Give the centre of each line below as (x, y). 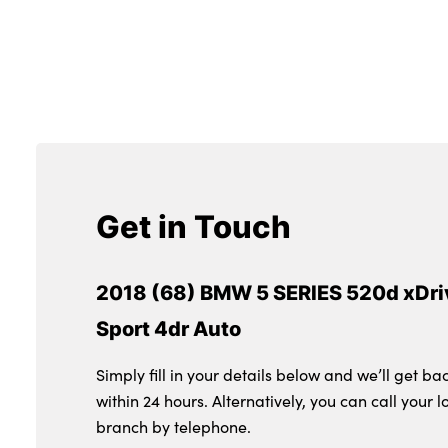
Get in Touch (193, 226)
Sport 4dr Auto (168, 328)
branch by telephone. (173, 427)
